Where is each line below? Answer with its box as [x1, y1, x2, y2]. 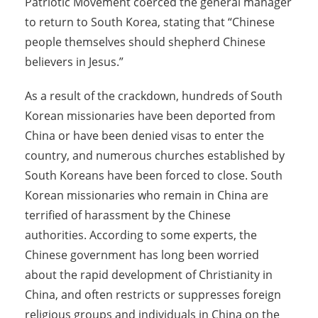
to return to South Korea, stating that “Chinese [25, 13, 275, 30]
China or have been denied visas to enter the [25, 127, 264, 143]
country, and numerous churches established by [25, 147, 285, 163]
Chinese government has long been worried [25, 246, 259, 263]
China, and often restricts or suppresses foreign [25, 286, 281, 302]
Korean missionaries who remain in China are [25, 187, 268, 203]
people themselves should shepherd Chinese [25, 33, 265, 50]
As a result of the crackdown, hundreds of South [25, 87, 283, 104]
